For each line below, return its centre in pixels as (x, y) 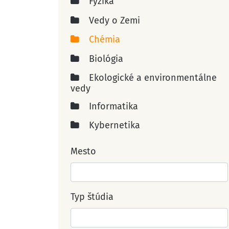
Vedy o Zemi (113, 20)
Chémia (103, 39)
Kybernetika (113, 125)
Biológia (105, 59)
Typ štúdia (92, 197)
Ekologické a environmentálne (151, 78)
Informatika (112, 106)
